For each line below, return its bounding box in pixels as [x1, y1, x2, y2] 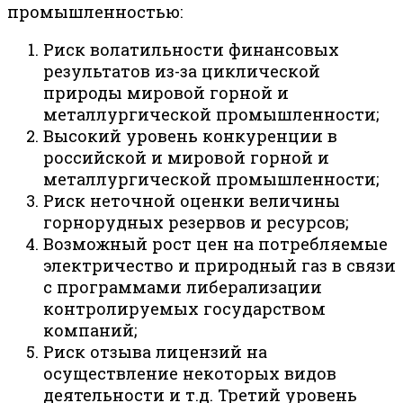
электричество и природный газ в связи [43, 255, 396, 277]
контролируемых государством [43, 298, 326, 320]
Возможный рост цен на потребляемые [43, 233, 388, 255]
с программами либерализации [43, 276, 322, 299]
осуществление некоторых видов [43, 363, 336, 385]
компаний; [43, 319, 137, 342]
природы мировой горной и [43, 82, 289, 104]
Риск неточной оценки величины [43, 190, 340, 212]
